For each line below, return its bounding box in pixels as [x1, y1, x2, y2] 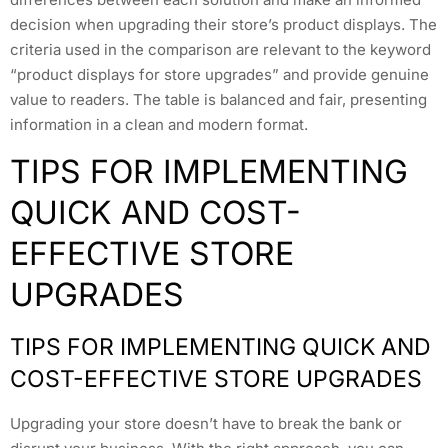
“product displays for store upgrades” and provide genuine [10, 64, 429, 84]
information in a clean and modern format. [10, 114, 308, 134]
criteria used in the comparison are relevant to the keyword [10, 39, 431, 59]
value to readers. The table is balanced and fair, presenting [10, 89, 427, 109]
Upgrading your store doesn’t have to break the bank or [10, 413, 402, 433]
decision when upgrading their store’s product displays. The [10, 14, 437, 34]
